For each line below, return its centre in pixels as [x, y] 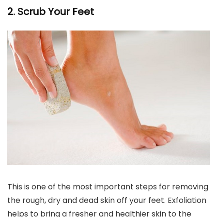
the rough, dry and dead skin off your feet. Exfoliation [107, 201]
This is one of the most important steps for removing [108, 187]
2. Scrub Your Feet [51, 12]
